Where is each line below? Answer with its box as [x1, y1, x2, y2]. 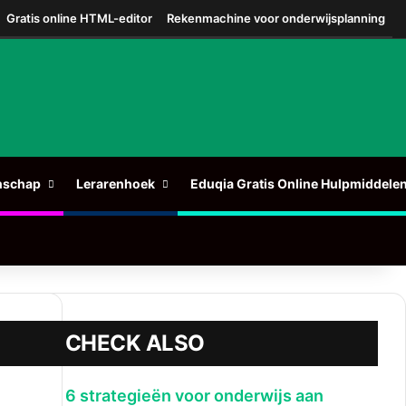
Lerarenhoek [76, 175, 155, 191]
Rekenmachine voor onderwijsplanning [167, 11, 385, 25]
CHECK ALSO [64, 329, 205, 356]
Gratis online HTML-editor [6, 11, 152, 25]
